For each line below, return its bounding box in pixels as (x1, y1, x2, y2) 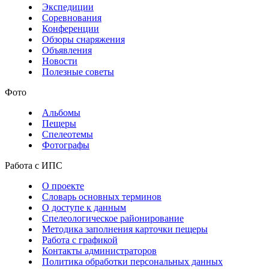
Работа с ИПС (5, 160, 62, 171)
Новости (42, 55, 77, 66)
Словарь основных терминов (42, 191, 162, 202)
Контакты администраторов (42, 245, 157, 256)
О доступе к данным (42, 202, 126, 213)
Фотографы (42, 139, 89, 150)
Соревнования (42, 12, 101, 23)
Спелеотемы (42, 128, 93, 139)
